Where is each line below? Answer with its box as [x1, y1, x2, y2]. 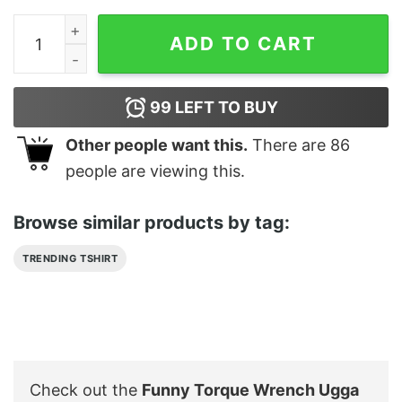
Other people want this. [66, 135, 248, 155]
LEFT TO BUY [170, 98, 278, 118]
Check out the [30, 380, 142, 399]
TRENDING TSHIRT [22, 251, 118, 265]
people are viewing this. [66, 162, 245, 181]
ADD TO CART [170, 32, 317, 56]
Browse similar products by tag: [13, 211, 290, 233]
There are [248, 135, 330, 155]
